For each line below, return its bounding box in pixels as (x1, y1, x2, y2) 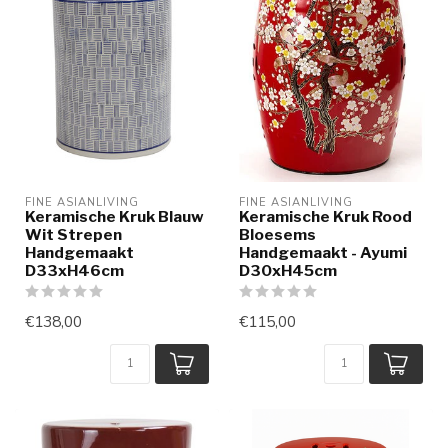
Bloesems (239, 224, 316, 244)
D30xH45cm (239, 260, 337, 280)
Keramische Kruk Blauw (25, 206, 204, 226)
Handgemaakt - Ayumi (239, 242, 407, 262)
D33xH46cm (25, 260, 124, 280)
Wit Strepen (25, 224, 122, 244)
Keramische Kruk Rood (239, 206, 412, 226)
